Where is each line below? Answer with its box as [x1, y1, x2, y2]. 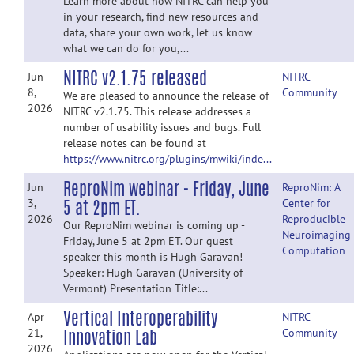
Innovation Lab [63, 325, 157, 350]
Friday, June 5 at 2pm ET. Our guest [63, 234, 233, 248]
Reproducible [282, 212, 345, 226]
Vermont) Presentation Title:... [63, 281, 208, 296]
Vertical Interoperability [63, 306, 218, 331]
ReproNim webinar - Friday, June [63, 176, 269, 201]
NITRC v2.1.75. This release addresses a [63, 104, 251, 119]
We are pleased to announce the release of [63, 88, 269, 103]
